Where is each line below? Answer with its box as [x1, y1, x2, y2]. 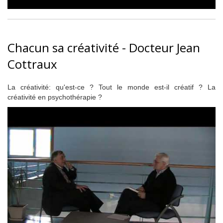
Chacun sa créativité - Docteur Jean [7, 39, 200, 56]
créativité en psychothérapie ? [7, 93, 102, 101]
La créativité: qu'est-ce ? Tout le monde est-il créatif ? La [7, 83, 216, 91]
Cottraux [7, 56, 57, 72]
